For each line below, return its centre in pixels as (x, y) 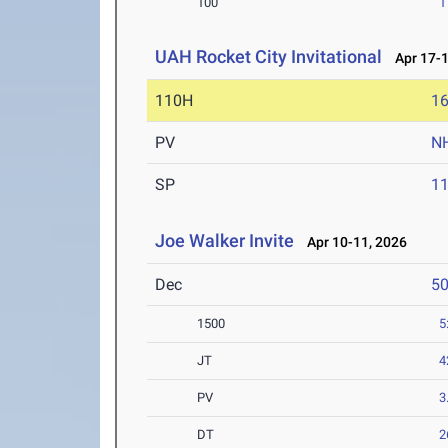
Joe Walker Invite (225, 241)
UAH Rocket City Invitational (269, 57)
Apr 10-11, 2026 (353, 242)
